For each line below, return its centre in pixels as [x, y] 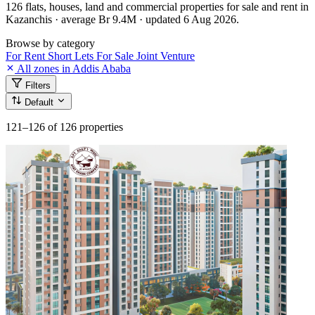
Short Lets [72, 56]
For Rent [27, 56]
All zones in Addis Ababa [73, 68]
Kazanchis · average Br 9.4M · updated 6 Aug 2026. [122, 19]
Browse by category [50, 43]
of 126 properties [85, 127]
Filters [38, 85]
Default [40, 102]
